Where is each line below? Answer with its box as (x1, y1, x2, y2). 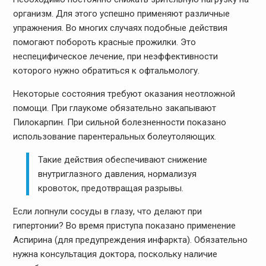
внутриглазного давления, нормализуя (38, 169, 197, 180)
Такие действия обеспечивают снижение (38, 154, 208, 166)
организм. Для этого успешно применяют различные (12, 8, 230, 20)
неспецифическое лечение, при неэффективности (12, 51, 218, 62)
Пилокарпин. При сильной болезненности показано (12, 117, 226, 128)
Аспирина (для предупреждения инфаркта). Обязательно (12, 235, 248, 246)
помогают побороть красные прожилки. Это (12, 37, 196, 48)
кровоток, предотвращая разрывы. (38, 183, 184, 194)
